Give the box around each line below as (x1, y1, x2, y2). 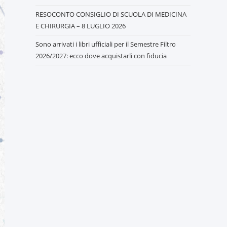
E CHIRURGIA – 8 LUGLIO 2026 (35, 21, 126, 31)
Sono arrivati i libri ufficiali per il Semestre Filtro (35, 40, 176, 49)
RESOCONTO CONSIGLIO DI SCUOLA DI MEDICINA (35, 10, 186, 19)
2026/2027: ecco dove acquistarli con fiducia (35, 51, 167, 61)
